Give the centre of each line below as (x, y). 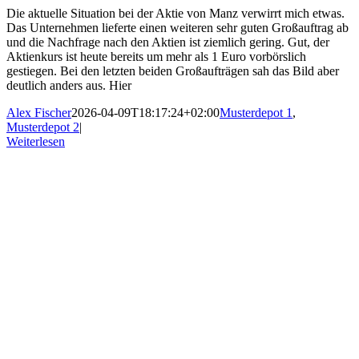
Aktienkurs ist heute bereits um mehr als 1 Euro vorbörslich (156, 57)
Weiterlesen (36, 142)
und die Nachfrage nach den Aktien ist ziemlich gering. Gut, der (168, 42)
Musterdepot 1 (256, 113)
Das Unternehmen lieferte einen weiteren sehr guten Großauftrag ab (177, 28)
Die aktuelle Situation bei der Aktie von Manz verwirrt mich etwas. (175, 14)
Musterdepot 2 (43, 127)
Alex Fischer (39, 113)
